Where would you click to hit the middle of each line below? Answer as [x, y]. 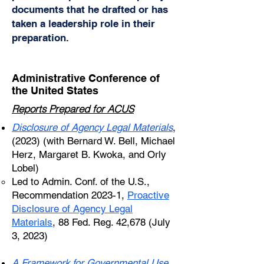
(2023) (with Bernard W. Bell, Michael [93, 141]
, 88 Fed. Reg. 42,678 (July [111, 222]
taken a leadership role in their [83, 24]
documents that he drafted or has [90, 9]
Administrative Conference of [86, 78]
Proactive [148, 195]
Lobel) [25, 168]
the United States [55, 90]
